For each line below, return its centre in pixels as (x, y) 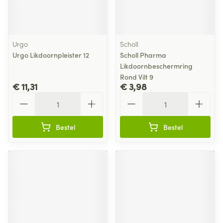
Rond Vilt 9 (137, 77)
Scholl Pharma (143, 55)
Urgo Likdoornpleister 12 (51, 55)
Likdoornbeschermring (156, 66)
